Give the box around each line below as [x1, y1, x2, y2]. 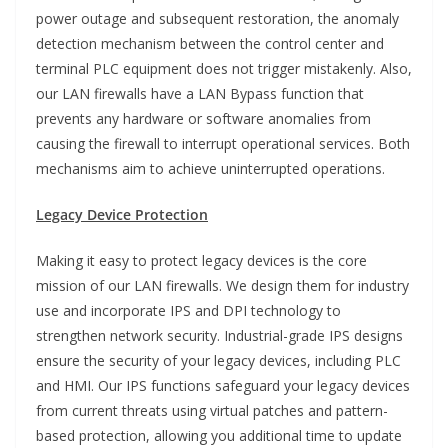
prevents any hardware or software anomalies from [36, 109, 371, 129]
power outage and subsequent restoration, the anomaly [36, 9, 399, 29]
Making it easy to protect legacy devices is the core [36, 251, 367, 271]
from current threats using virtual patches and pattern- [36, 401, 388, 421]
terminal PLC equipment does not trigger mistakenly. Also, [36, 59, 412, 79]
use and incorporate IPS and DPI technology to [36, 301, 341, 321]
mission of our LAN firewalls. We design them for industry [36, 276, 409, 296]
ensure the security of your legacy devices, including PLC [36, 351, 401, 371]
